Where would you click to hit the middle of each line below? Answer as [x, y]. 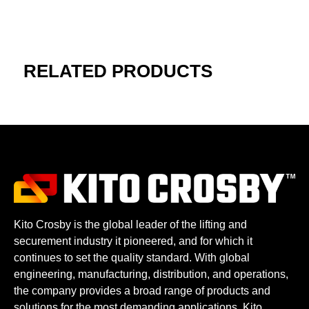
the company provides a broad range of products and [142, 290]
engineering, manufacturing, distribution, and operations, [151, 274]
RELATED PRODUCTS [118, 71]
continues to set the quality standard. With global [132, 257]
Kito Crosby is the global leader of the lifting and [130, 224]
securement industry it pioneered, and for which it [133, 241]
